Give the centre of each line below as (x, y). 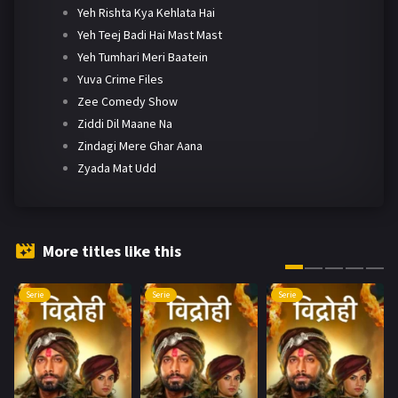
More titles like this (112, 251)
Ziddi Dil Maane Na (124, 124)
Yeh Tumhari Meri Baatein (142, 57)
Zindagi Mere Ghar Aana (139, 146)
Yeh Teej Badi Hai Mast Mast (149, 35)
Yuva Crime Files (120, 80)
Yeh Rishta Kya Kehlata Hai (146, 13)
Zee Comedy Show (127, 102)
